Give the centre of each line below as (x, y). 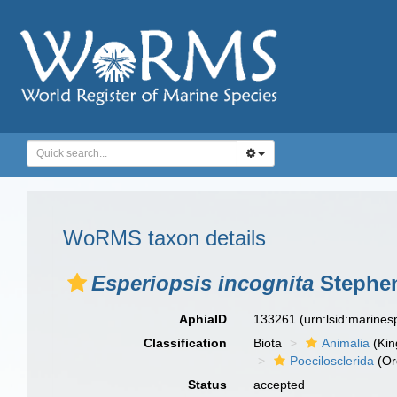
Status (208, 385)
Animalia (346, 343)
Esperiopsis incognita (202, 283)
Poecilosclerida (332, 361)
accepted (280, 385)
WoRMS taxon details (164, 238)
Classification (186, 343)
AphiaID (203, 319)
